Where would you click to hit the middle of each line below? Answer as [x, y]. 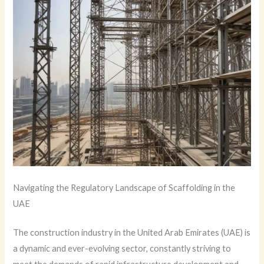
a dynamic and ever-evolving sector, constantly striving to [122, 248]
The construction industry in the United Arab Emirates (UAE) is [132, 232]
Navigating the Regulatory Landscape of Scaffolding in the [124, 187]
